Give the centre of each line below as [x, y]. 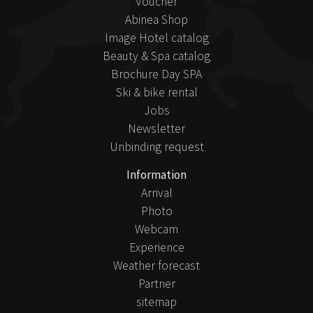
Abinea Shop [156, 20]
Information [156, 175]
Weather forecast [156, 265]
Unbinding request [156, 147]
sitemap [156, 302]
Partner [156, 284]
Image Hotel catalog [156, 38]
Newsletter [156, 129]
